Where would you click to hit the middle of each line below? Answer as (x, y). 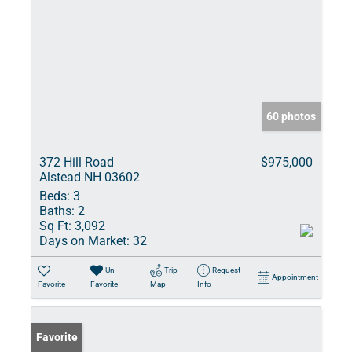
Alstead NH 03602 (90, 177)
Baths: (57, 211)
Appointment (295, 277)
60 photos (291, 116)
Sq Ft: (55, 226)
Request (226, 270)
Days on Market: (84, 241)
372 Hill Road (77, 162)
